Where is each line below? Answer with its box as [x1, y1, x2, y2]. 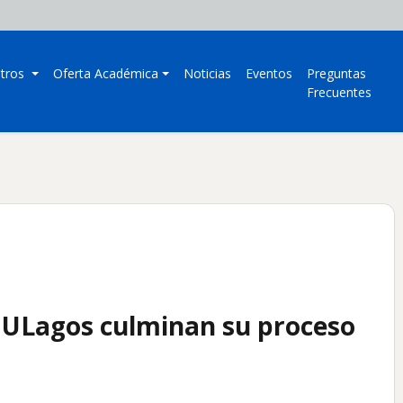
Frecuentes [307, 84, 372, 102]
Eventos [246, 65, 293, 83]
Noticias [184, 65, 232, 83]
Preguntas [307, 65, 367, 83]
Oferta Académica [53, 65, 159, 83]
